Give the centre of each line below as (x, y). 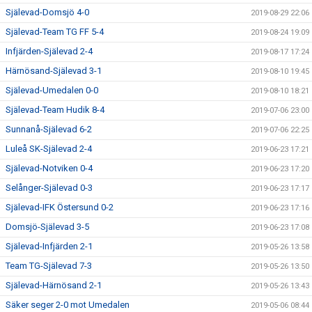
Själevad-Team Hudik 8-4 (55, 110)
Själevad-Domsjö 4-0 (47, 12)
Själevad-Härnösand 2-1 (54, 285)
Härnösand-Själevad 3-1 (54, 71)
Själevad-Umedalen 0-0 (52, 90)
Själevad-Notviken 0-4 (49, 168)
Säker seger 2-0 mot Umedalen (68, 305)
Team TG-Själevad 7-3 (49, 266)
